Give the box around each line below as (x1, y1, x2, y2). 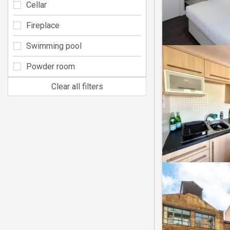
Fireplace (26, 20, 60, 30)
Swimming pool (26, 41, 82, 51)
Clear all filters (51, 81, 103, 91)
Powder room (26, 61, 75, 71)
